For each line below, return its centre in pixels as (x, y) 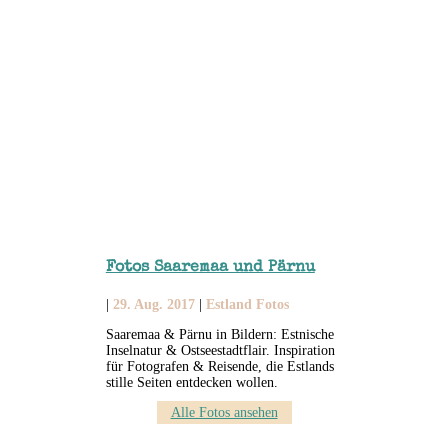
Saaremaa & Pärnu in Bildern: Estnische (219, 335)
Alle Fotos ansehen (224, 413)
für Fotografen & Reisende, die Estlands (219, 367)
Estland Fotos (247, 305)
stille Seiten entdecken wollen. (191, 383)
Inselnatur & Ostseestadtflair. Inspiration (220, 351)
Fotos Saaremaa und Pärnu (210, 267)
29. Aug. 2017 (153, 305)
